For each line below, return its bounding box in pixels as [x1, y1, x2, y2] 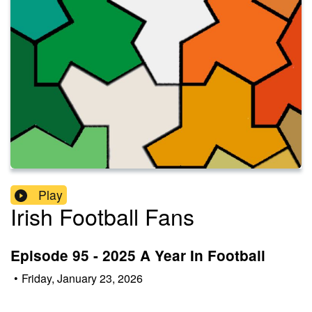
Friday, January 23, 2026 [22, 270, 143, 286]
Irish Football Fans [10, 200, 194, 233]
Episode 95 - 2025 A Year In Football [10, 245, 265, 266]
